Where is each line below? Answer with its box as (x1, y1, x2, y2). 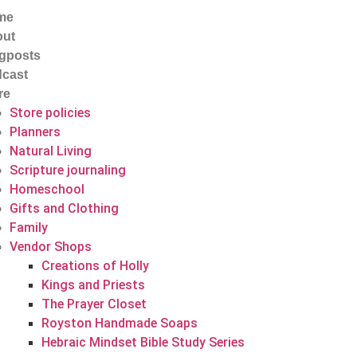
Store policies (9, 105, 91, 120)
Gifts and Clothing (9, 201, 119, 216)
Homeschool (9, 182, 84, 197)
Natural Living (9, 143, 92, 159)
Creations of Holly (41, 258, 149, 273)
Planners (9, 124, 61, 139)
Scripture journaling (9, 163, 126, 178)
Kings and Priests (41, 277, 145, 292)
